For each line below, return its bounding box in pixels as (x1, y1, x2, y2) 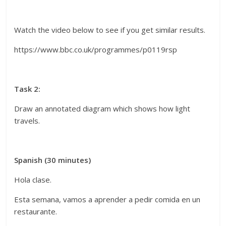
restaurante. (14, 206, 58, 217)
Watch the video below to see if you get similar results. (14, 25, 206, 35)
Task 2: (14, 84, 41, 94)
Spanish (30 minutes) (14, 155, 91, 165)
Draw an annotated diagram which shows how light (14, 103, 191, 114)
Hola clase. (14, 175, 52, 185)
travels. (14, 116, 40, 126)
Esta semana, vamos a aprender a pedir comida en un (14, 194, 201, 205)
